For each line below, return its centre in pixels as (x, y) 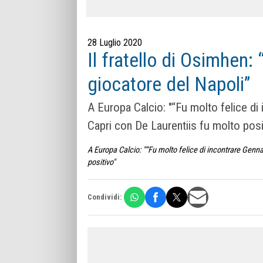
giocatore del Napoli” (169, 84)
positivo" (102, 162)
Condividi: (104, 197)
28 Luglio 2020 (115, 43)
